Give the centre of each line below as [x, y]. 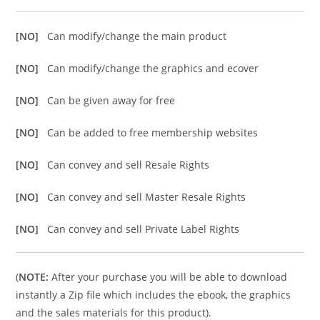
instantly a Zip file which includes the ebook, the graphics [154, 295]
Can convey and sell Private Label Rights [144, 229]
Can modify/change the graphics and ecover [153, 69]
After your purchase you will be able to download [168, 277]
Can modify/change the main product [137, 36]
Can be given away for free [111, 101]
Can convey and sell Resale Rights [129, 165]
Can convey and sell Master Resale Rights [147, 197]
